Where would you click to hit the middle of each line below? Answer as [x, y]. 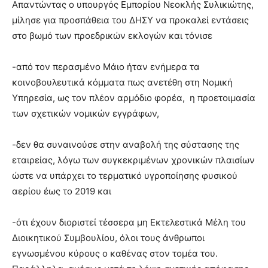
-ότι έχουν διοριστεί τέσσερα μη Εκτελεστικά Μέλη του [129, 222]
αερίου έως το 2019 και [62, 191]
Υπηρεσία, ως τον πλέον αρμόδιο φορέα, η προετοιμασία [134, 98]
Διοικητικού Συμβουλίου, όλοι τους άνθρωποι [108, 238]
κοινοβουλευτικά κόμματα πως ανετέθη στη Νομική [122, 82]
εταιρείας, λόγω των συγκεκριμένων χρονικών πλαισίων [133, 160]
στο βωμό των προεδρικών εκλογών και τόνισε [112, 36]
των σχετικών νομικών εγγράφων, [86, 113]
